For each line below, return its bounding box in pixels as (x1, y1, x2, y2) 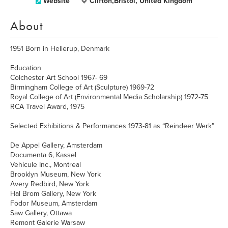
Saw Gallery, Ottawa (10, 209, 72, 217)
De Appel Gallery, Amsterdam (10, 141, 102, 150)
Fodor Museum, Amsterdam (10, 199, 97, 208)
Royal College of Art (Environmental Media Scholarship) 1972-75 (10, 93, 208, 101)
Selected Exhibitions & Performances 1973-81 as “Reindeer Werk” (10, 122, 214, 130)
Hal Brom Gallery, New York (10, 189, 96, 198)
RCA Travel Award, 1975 (10, 102, 84, 111)
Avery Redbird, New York (10, 180, 89, 188)
